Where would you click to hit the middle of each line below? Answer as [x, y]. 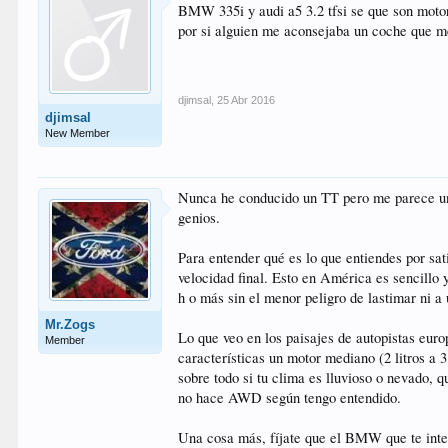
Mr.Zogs [70, 324]
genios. [199, 217]
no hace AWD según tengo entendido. [290, 397]
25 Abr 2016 [246, 100]
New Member [78, 133]
